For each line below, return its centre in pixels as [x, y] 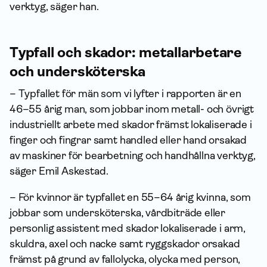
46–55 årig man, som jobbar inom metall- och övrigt [132, 109]
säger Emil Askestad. [59, 171]
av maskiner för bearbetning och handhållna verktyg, [133, 156]
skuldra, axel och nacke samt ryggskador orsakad [125, 244]
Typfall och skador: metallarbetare [126, 52]
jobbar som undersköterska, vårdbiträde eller [118, 213]
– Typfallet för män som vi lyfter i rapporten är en [125, 94]
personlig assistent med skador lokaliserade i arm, [128, 228]
